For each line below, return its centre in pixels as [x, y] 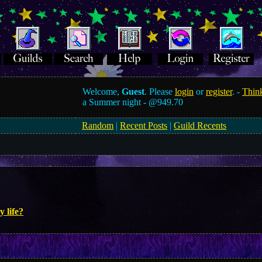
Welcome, [102, 92]
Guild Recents [200, 125]
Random [98, 125]
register [219, 92]
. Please [160, 92]
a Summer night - [116, 102]
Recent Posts [144, 125]
